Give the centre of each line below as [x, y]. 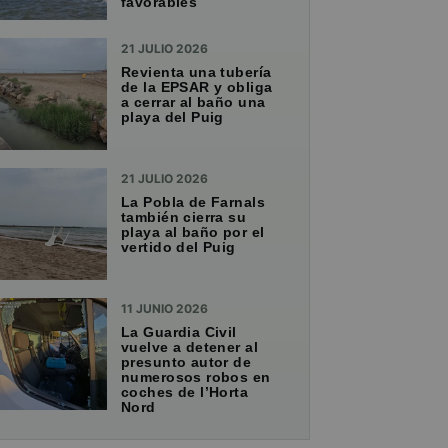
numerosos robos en [196, 377]
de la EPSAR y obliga [197, 87]
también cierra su [184, 217]
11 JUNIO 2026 [164, 309]
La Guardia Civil [179, 332]
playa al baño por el [193, 232]
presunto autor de [186, 362]
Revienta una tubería [196, 72]
